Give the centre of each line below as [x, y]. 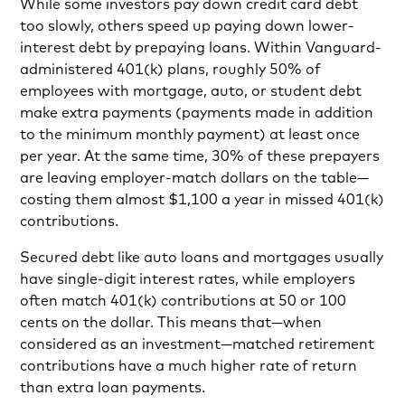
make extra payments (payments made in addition [197, 112]
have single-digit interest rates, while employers [188, 278]
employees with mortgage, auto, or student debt [191, 90]
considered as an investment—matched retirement [198, 343]
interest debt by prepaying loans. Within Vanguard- [201, 47]
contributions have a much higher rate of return [189, 365]
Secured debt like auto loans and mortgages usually [202, 256]
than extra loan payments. [113, 386]
